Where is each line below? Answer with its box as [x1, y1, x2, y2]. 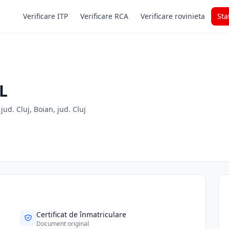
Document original [36, 219, 89, 228]
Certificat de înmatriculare [36, 210, 127, 219]
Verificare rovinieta [141, 11, 205, 21]
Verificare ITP [23, 11, 68, 21]
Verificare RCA [80, 11, 128, 21]
